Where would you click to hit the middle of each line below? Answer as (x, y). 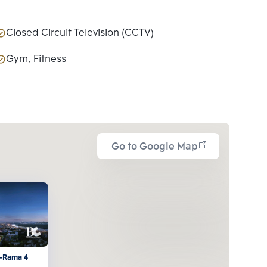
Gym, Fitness (36, 60)
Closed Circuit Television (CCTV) (80, 33)
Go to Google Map (155, 147)
